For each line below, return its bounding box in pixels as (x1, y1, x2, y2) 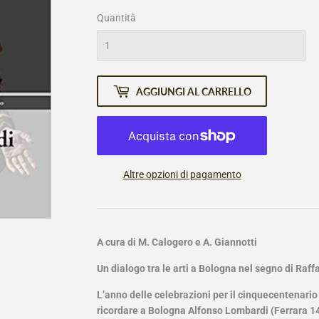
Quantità (97, 12, 136, 24)
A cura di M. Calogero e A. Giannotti (97, 236, 257, 249)
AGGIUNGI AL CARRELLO (136, 85, 251, 98)
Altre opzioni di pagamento (122, 169, 241, 181)
